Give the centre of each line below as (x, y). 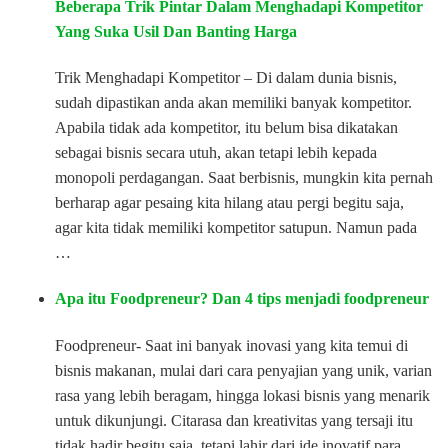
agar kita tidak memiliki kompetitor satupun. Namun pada (236, 228)
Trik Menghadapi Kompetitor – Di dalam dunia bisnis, (226, 78)
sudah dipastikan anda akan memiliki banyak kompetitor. (233, 103)
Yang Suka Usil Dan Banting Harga (180, 31)
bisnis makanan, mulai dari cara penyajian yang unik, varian (243, 370)
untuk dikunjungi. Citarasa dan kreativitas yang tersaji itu (234, 420)
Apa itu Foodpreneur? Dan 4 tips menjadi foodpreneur (242, 299)
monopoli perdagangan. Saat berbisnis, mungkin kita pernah (244, 178)
